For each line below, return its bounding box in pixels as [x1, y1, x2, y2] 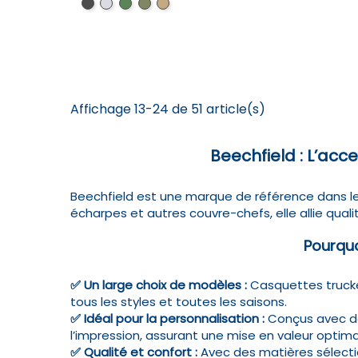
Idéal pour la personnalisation [84, 310, 259, 328]
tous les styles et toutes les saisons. [70, 293, 287, 311]
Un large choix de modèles [84, 276, 241, 294]
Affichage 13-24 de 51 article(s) [70, 100, 265, 119]
